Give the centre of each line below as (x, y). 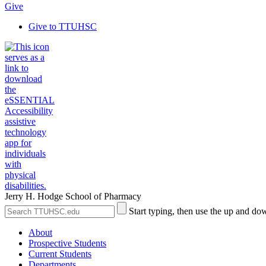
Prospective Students (67, 243)
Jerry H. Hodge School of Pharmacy (73, 196)
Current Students (60, 254)
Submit (130, 206)
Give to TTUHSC (63, 26)
